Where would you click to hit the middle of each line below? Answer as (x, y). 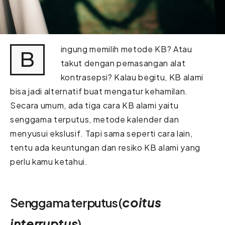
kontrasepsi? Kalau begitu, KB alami (132, 77)
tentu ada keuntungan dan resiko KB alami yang (105, 147)
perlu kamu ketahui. (49, 161)
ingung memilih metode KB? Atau (126, 49)
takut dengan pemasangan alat (123, 63)
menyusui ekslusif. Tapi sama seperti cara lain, (101, 133)
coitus (142, 202)
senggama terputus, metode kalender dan (95, 119)
